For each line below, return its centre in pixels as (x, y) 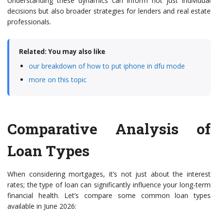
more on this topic (58, 80)
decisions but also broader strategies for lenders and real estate (109, 11)
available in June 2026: (42, 206)
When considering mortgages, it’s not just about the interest (109, 174)
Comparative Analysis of (109, 129)
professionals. (29, 22)
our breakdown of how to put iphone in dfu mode (107, 66)
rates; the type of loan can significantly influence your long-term (109, 185)
